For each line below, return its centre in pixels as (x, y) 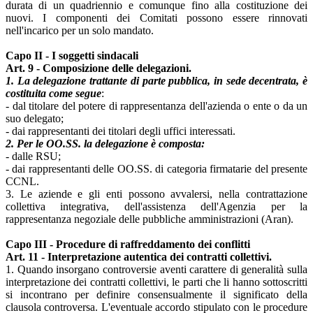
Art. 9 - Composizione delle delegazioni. (99, 68)
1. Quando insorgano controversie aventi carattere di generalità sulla (156, 270)
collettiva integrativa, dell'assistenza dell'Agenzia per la (156, 207)
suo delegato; (35, 119)
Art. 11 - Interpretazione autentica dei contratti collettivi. (139, 257)
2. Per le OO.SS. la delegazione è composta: (105, 144)
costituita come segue (53, 94)
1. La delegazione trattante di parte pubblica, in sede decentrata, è (156, 81)
